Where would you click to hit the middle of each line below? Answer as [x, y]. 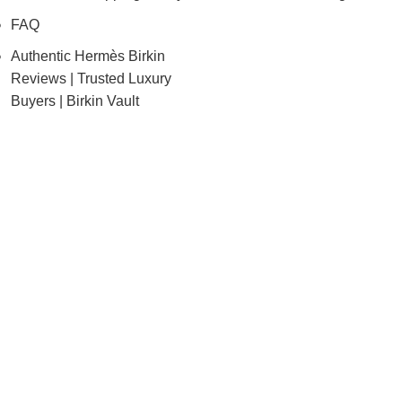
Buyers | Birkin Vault [75, 100]
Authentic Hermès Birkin [88, 56]
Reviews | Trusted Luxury [91, 78]
